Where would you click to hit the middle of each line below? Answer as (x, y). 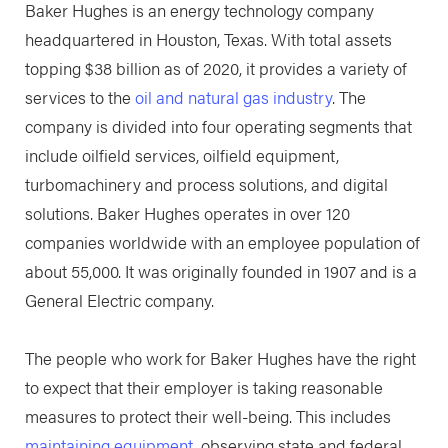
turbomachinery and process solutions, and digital (206, 183)
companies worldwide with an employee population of (222, 241)
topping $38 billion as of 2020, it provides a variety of (215, 67)
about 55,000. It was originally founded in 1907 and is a (220, 270)
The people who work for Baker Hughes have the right (220, 358)
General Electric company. (119, 299)
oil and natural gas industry (233, 96)
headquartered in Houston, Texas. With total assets (208, 38)
